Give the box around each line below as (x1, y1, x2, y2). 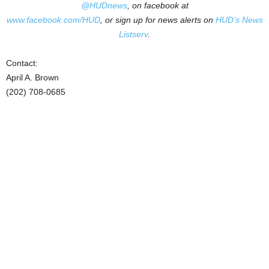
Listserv (119, 29, 148, 39)
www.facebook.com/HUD (6, 15, 100, 25)
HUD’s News (215, 15, 263, 25)
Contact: (6, 58, 38, 68)
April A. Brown (6, 73, 59, 82)
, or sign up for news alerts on (100, 15, 216, 25)
